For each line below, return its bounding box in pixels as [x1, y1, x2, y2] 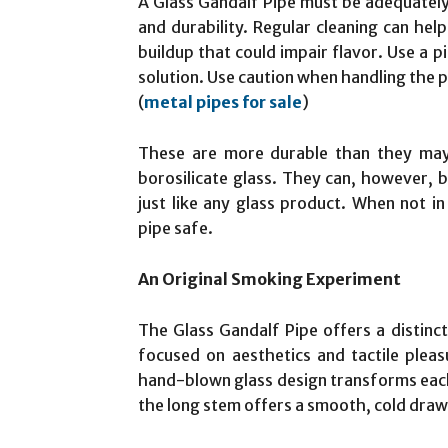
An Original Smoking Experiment [138, 268, 401, 289]
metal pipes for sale [144, 91, 302, 112]
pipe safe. [138, 217, 213, 238]
